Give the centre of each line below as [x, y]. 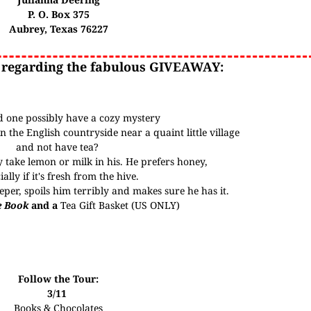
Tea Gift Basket [94, 205]
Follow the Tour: [59, 279]
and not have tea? [58, 147]
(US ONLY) [154, 205]
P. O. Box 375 [58, 14]
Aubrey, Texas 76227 [58, 29]
